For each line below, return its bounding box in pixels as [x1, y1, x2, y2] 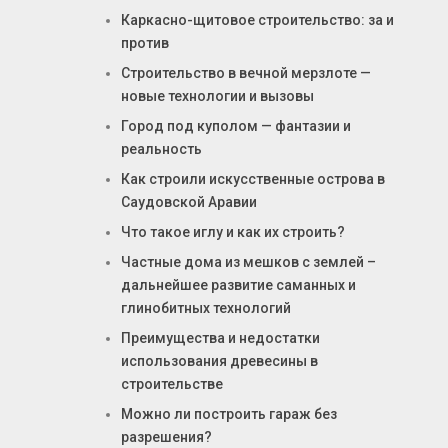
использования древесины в [120, 353, 318, 370]
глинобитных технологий [120, 300, 291, 317]
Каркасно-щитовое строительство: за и [120, 12, 394, 29]
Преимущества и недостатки [120, 330, 320, 347]
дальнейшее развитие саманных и [120, 277, 356, 294]
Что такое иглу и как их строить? [120, 224, 345, 241]
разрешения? [120, 429, 212, 446]
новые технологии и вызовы [120, 88, 314, 105]
